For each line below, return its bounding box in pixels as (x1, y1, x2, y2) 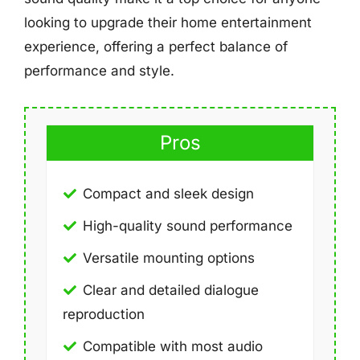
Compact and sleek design (83, 185, 254, 202)
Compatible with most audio (83, 337, 263, 354)
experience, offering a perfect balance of (24, 39, 288, 55)
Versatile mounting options (83, 249, 255, 266)
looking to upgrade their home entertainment (24, 14, 312, 31)
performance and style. (24, 63, 174, 79)
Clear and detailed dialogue (83, 281, 259, 298)
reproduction (63, 305, 145, 322)
